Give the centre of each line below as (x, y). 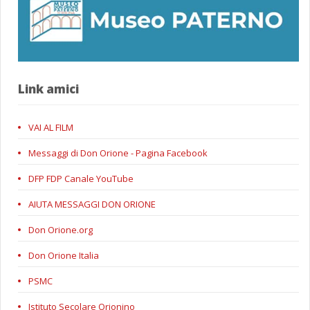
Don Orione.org (61, 230)
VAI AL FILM (51, 128)
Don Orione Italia (64, 256)
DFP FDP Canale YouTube (81, 179)
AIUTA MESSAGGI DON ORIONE (92, 204)
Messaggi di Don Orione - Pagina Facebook (118, 153)
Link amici (48, 89)
